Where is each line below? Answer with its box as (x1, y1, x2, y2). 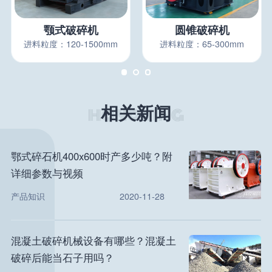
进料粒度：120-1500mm (24, 37, 118, 50)
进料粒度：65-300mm (160, 37, 245, 50)
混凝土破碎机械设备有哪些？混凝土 (10, 233, 176, 248)
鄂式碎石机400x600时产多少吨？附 (10, 149, 172, 164)
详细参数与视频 (10, 166, 83, 181)
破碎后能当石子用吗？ (10, 250, 114, 265)
